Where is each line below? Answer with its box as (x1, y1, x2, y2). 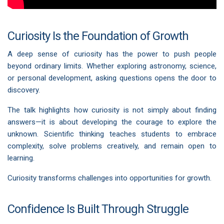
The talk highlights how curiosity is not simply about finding (7, 105, 216, 114)
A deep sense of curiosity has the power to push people (7, 49, 216, 58)
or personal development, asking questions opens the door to (7, 73, 216, 82)
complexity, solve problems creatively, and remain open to (7, 141, 216, 150)
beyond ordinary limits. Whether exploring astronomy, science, (7, 61, 216, 70)
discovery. (7, 85, 40, 94)
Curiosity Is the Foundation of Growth (7, 28, 188, 43)
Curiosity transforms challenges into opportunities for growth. (7, 173, 211, 182)
